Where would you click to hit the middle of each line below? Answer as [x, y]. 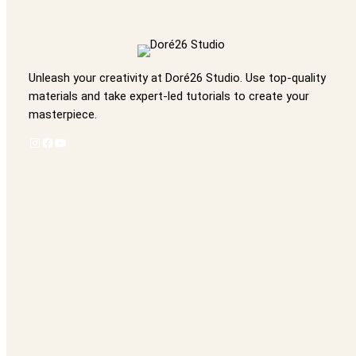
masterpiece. [63, 115]
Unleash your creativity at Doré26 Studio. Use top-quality [177, 78]
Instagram [33, 141]
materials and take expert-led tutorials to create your [169, 97]
